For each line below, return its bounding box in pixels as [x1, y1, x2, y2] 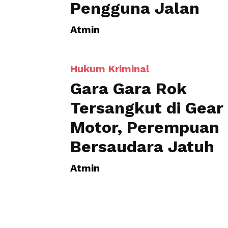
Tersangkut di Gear [70, 55, 223, 75]
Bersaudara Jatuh [70, 94, 214, 113]
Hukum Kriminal [70, 20, 149, 32]
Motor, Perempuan [70, 75, 219, 94]
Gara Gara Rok [70, 36, 187, 55]
